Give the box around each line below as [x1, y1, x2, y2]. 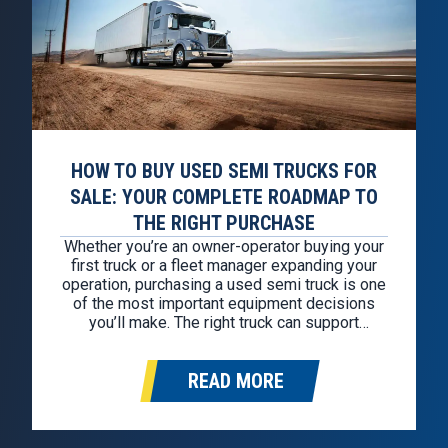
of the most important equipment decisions [73, 293, 375, 313]
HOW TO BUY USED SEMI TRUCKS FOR [71, 158, 377, 183]
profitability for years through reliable [95, 331, 353, 351]
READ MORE [188, 368, 284, 393]
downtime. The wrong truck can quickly [90, 369, 358, 389]
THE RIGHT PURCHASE [133, 210, 315, 235]
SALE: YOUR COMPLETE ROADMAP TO [70, 184, 378, 209]
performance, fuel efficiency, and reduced [81, 350, 367, 370]
